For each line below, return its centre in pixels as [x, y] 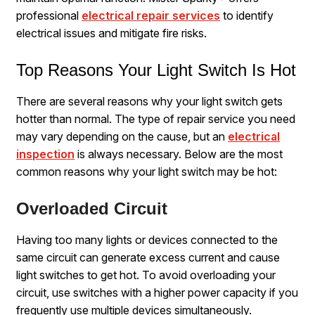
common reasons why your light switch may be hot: [147, 171]
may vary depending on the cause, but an [122, 136]
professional [49, 15]
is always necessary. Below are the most [179, 154]
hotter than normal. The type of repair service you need [156, 118]
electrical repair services [151, 15]
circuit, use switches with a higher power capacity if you [157, 292]
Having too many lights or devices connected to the [147, 239]
